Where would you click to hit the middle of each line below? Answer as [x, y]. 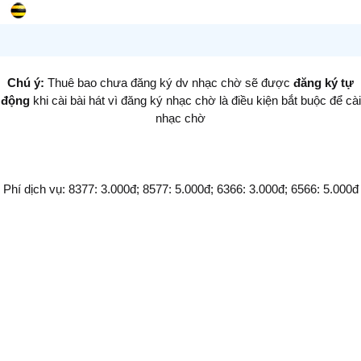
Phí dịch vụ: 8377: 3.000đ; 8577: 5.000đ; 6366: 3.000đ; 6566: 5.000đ [180, 189]
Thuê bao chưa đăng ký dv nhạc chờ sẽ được [170, 82]
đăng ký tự [324, 82]
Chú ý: [27, 82]
